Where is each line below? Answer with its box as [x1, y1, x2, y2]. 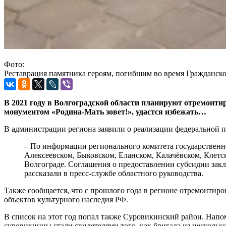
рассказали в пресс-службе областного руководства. [24, 168, 203, 178]
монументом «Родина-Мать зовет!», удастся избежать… [4, 107, 206, 116]
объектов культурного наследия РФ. [4, 195, 128, 204]
